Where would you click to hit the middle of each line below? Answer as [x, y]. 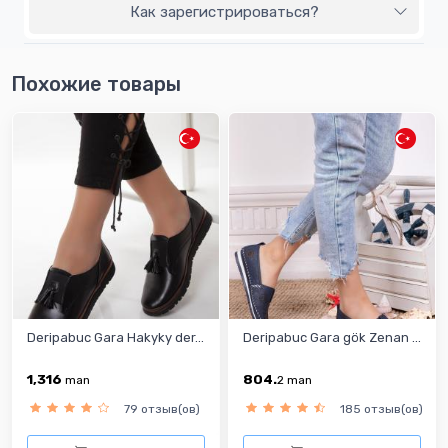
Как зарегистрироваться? [224, 11]
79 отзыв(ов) [162, 408]
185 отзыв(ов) [381, 408]
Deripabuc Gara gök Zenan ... [332, 337]
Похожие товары [96, 83]
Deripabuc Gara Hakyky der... [115, 337]
